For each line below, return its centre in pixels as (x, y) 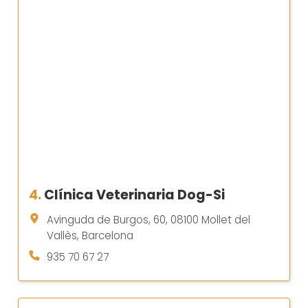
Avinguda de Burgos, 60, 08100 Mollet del (148, 219)
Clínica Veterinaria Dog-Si (134, 195)
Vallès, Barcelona (90, 235)
